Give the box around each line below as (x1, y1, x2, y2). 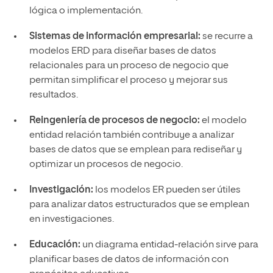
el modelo (199, 116, 247, 126)
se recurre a (200, 32, 253, 41)
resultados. (29, 90, 78, 100)
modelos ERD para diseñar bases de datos (29, 46, 216, 56)
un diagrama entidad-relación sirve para (80, 240, 258, 250)
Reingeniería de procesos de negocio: (29, 116, 200, 126)
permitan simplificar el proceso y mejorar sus (29, 76, 228, 85)
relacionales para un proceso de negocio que (29, 61, 229, 71)
